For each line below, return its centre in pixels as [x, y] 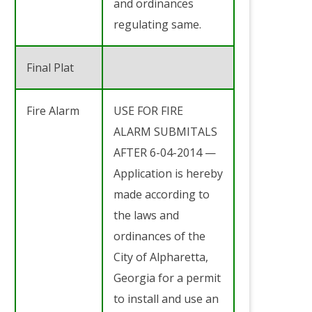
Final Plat [50, 67]
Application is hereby [168, 173]
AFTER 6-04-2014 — [165, 152]
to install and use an [166, 298]
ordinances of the [159, 236]
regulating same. [157, 24]
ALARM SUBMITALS [165, 131]
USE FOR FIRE [148, 110]
